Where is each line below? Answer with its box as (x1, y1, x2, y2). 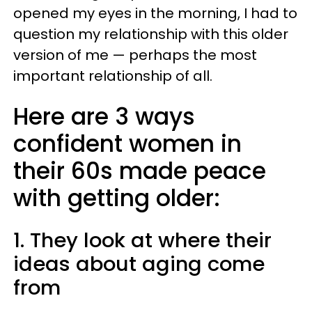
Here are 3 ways (13, 100, 195, 133)
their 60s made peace (13, 155, 266, 187)
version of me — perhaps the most (13, 45, 257, 65)
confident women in (13, 127, 242, 160)
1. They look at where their (13, 226, 272, 254)
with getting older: (13, 182, 220, 214)
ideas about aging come (13, 250, 265, 278)
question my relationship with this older (13, 24, 288, 44)
